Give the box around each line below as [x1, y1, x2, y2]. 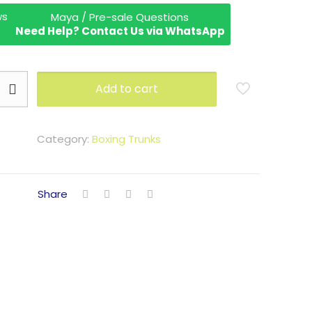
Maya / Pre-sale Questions [51, 10, 189, 24]
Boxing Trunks [92, 132, 161, 146]
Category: [37, 132, 92, 146]
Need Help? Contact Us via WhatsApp [15, 24, 225, 38]
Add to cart [95, 81, 158, 97]
